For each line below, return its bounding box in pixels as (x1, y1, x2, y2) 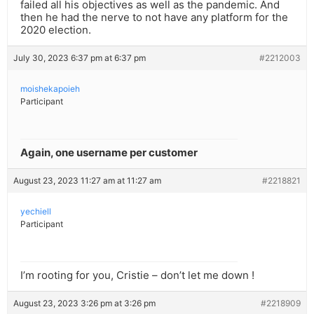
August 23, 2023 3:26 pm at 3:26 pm (13, 298, 156, 309)
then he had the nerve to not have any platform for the (20, 11, 288, 25)
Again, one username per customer (20, 146, 198, 160)
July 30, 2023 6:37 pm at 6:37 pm (13, 53, 146, 64)
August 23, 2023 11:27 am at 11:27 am (13, 175, 161, 186)
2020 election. (20, 23, 91, 37)
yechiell (20, 206, 51, 217)
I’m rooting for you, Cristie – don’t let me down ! (20, 268, 254, 282)
